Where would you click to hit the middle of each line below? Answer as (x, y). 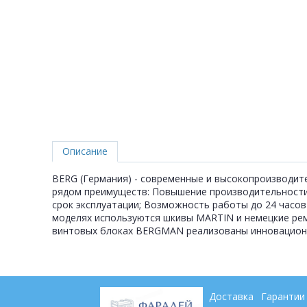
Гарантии (283, 296)
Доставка (231, 296)
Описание (85, 151)
